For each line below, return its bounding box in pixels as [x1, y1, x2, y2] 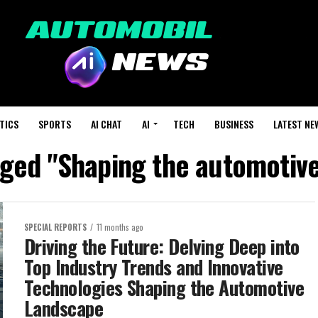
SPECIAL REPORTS [24, 221, 87, 233]
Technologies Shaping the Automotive [24, 273, 304, 302]
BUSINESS [214, 116, 253, 131]
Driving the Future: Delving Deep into [24, 232, 300, 261]
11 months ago [97, 221, 143, 233]
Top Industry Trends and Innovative [24, 253, 283, 281]
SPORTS [38, 116, 71, 131]
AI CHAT [91, 116, 122, 131]
